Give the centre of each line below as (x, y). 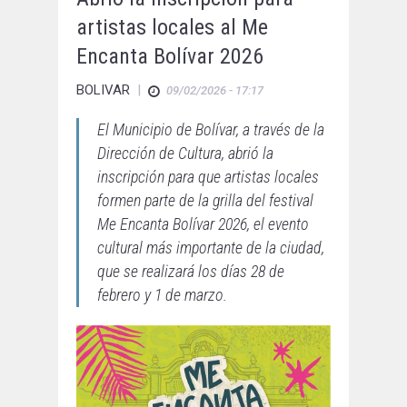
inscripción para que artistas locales (208, 177)
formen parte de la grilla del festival (205, 201)
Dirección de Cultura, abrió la (185, 154)
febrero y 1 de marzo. (162, 295)
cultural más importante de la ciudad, (211, 248)
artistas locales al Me (172, 28)
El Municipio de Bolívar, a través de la (211, 130)
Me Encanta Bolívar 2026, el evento (203, 224)
